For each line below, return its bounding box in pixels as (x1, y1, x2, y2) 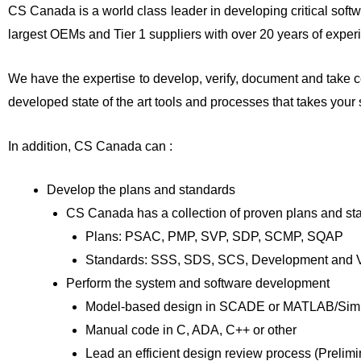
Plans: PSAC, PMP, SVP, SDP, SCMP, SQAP (85, 230, 343, 244)
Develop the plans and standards (47, 183, 235, 197)
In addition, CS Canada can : (8, 139, 172, 153)
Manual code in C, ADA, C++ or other (85, 323, 297, 338)
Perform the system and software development (66, 276, 330, 291)
